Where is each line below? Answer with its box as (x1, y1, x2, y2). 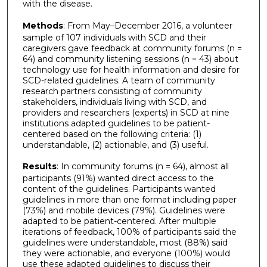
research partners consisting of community (22, 85, 202, 97)
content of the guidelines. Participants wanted (22, 184, 216, 195)
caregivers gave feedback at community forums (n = (22, 42, 242, 54)
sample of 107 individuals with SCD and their (22, 32, 206, 43)
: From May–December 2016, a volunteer (63, 20, 232, 31)
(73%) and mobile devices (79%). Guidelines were (22, 205, 225, 216)
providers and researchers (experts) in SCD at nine (22, 107, 229, 118)
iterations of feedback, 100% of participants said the (22, 226, 237, 238)
